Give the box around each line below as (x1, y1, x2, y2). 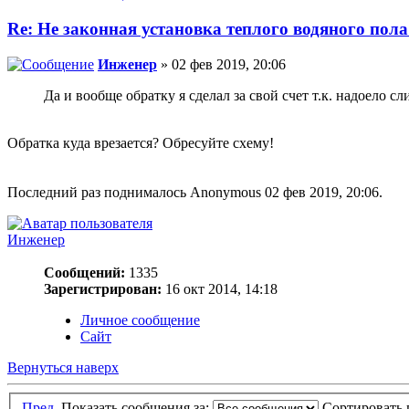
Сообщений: (44, 264, 125, 280)
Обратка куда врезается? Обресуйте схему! (7, 134, 274, 151)
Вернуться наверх (7, 359, 119, 375)
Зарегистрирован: (44, 280, 162, 297)
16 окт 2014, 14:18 (162, 280, 278, 297)
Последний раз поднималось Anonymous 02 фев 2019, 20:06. (7, 184, 383, 200)
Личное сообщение (80, 311, 200, 328)
